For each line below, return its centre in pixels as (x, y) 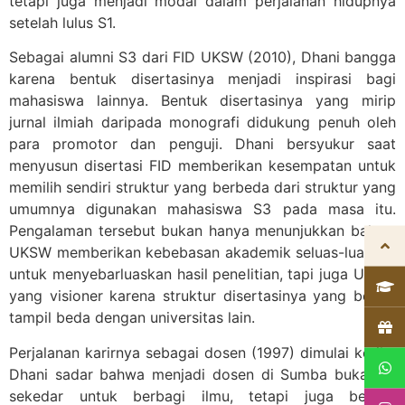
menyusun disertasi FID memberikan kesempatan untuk (202, 166)
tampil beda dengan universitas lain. (134, 318)
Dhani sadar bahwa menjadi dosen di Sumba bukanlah (202, 374)
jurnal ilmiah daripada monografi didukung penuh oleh (202, 122)
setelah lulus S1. (65, 23)
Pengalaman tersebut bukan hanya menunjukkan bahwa (202, 231)
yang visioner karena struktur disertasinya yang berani (202, 296)
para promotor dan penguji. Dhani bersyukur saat (202, 144)
